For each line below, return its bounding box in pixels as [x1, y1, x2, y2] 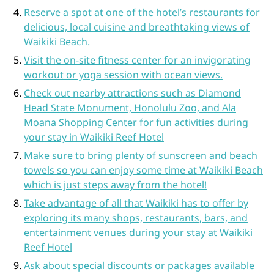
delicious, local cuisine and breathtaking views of [23, 20, 250, 34]
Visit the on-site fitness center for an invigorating [23, 53, 251, 67]
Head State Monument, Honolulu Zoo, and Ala [23, 101, 236, 114]
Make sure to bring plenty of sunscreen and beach [23, 149, 257, 162]
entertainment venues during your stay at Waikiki [23, 226, 253, 239]
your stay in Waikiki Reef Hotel [23, 130, 164, 144]
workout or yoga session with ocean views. [23, 68, 223, 81]
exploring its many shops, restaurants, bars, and [23, 211, 248, 224]
